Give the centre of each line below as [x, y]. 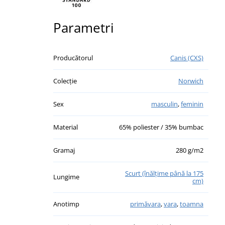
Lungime [66, 177]
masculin [164, 104]
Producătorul [73, 58]
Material [66, 127]
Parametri [84, 27]
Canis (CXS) [187, 58]
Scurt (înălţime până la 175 [164, 173]
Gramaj [64, 150]
